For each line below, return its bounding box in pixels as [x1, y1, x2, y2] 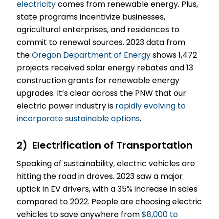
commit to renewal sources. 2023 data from [16, 37, 185, 48]
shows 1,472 [150, 49, 197, 61]
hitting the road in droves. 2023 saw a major [16, 171, 183, 182]
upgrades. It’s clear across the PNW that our [16, 88, 186, 99]
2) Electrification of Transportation [16, 138, 193, 153]
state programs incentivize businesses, [16, 11, 165, 23]
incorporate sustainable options [16, 113, 140, 125]
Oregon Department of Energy [31, 49, 151, 61]
